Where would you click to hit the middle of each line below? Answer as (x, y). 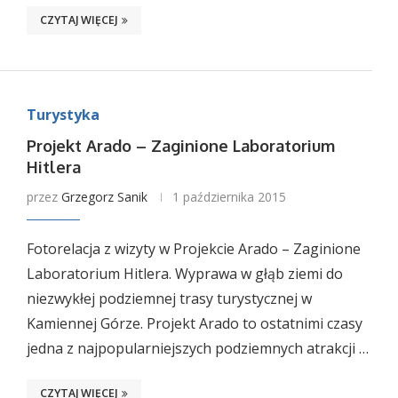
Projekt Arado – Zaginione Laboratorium (180, 146)
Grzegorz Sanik (104, 197)
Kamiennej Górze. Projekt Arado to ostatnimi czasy (194, 323)
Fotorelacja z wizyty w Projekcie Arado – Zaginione (193, 249)
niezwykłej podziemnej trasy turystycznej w (169, 298)
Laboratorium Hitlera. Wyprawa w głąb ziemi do (184, 274)
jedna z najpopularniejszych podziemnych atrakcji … (197, 348)
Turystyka (63, 115)
